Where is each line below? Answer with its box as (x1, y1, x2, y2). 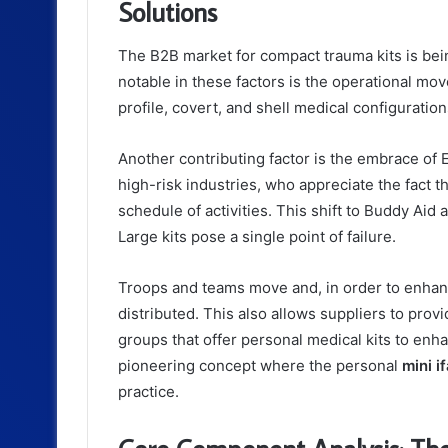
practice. (118, 382, 179, 402)
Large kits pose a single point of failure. (118, 227, 400, 247)
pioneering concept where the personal (118, 356, 402, 376)
